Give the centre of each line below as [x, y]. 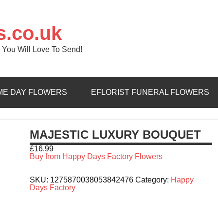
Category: [153, 180]
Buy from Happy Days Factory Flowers [96, 157]
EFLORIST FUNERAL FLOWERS [150, 92]
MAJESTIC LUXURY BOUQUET [116, 135]
